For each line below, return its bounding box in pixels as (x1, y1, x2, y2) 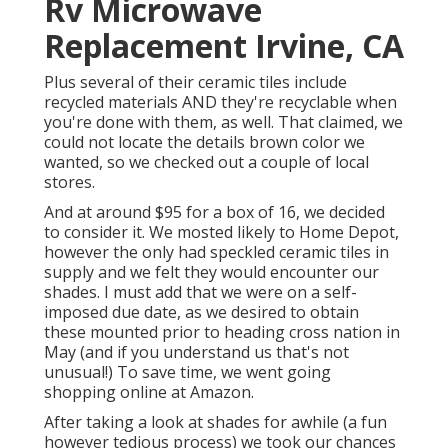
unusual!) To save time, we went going (44, 361, 331, 384)
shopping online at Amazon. (44, 381, 254, 404)
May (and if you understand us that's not (44, 341, 349, 364)
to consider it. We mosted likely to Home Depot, (44, 221, 399, 244)
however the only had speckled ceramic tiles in (44, 241, 389, 264)
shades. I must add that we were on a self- (44, 281, 357, 304)
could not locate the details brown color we (44, 131, 365, 154)
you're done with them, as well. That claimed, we (44, 111, 403, 134)
